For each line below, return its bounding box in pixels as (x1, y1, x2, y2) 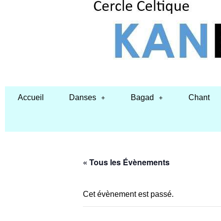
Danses (69, 93, 97, 102)
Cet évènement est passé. (83, 190, 174, 198)
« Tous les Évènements (83, 156, 170, 168)
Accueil (17, 93, 44, 102)
